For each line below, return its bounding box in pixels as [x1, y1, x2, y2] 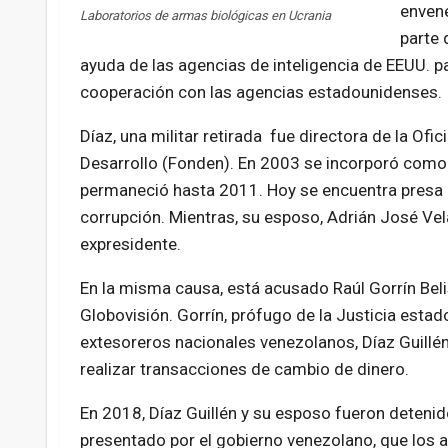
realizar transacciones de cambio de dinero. [79, 359, 409, 380]
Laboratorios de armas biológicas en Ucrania [79, 8, 331, 24]
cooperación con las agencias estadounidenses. [79, 82, 442, 103]
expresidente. [79, 234, 181, 255]
